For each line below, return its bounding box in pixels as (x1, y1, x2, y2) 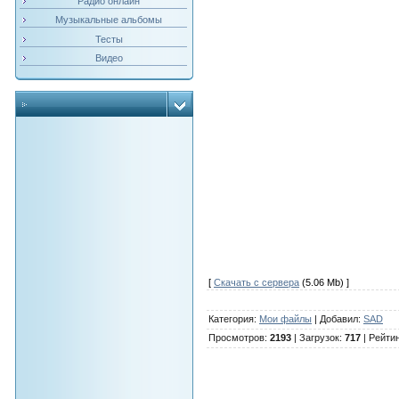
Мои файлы (258, 313, 312, 325)
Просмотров (208, 332, 265, 344)
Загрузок (298, 332, 339, 344)
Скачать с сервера (213, 277, 299, 289)
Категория (208, 313, 254, 325)
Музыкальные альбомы (55, 14, 163, 26)
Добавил (319, 313, 358, 325)
